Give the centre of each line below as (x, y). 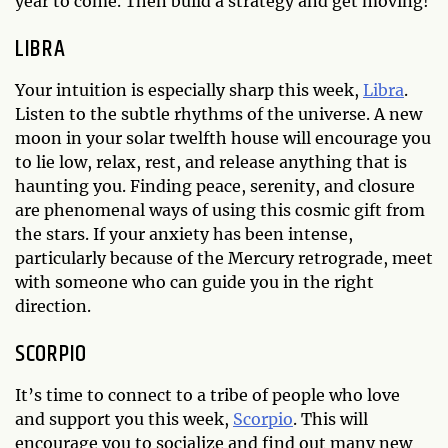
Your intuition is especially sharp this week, (189, 89)
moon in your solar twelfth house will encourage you (223, 137)
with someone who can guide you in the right (194, 281)
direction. (53, 305)
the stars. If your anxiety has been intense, (184, 233)
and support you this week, (124, 418)
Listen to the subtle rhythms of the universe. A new (218, 113)
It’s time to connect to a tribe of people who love (207, 394)
